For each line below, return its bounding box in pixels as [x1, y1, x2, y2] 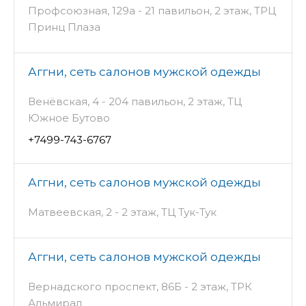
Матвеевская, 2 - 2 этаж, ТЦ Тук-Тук [28, 206, 217, 219]
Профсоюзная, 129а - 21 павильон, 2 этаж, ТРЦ [28, 4, 276, 18]
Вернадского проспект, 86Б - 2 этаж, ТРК [28, 280, 252, 294]
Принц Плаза [28, 20, 100, 34]
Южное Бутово [28, 111, 110, 125]
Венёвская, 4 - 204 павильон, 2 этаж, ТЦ [28, 95, 242, 109]
